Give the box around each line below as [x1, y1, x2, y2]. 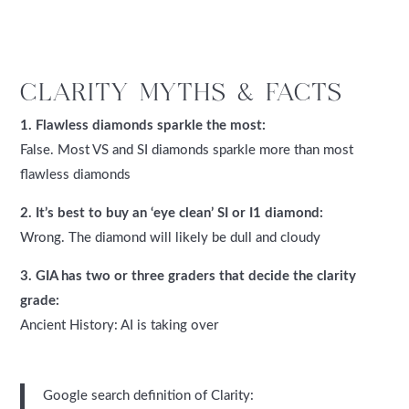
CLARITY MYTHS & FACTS [20, 77, 344, 105]
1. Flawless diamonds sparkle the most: [20, 118, 267, 132]
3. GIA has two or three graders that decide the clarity [20, 268, 357, 283]
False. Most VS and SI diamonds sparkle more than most [20, 142, 354, 157]
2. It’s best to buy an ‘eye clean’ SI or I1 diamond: [20, 205, 324, 220]
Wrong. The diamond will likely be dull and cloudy [20, 230, 321, 245]
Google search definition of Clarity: [43, 388, 255, 403]
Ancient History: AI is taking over [20, 318, 219, 332]
